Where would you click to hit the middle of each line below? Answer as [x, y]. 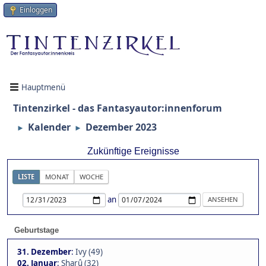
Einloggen [36, 10]
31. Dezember [44, 252]
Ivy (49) [89, 252]
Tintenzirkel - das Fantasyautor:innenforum [118, 108]
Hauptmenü [43, 87]
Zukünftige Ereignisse [133, 151]
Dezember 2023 [121, 127]
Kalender [49, 127]
